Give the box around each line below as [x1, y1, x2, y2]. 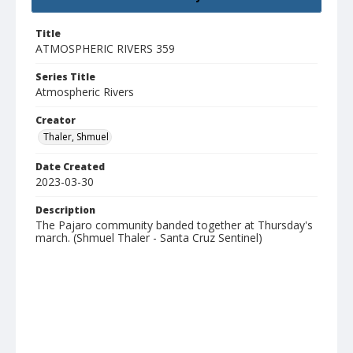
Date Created [35, 160, 105, 174]
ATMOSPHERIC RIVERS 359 [35, 41, 175, 57]
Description [35, 203, 95, 217]
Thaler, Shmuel [43, 130, 109, 144]
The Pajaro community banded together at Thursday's [35, 217, 313, 233]
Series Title [35, 70, 95, 84]
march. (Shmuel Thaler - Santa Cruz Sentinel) [35, 230, 262, 246]
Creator [35, 113, 76, 128]
